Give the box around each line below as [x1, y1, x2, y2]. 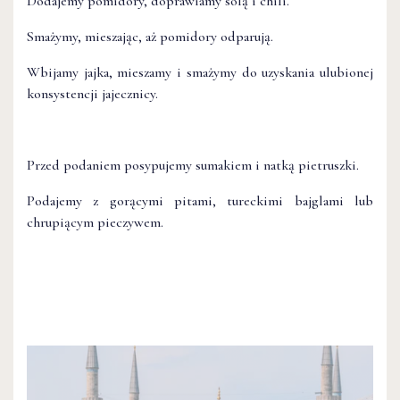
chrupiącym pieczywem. [27, 213, 163, 232]
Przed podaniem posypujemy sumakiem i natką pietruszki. [27, 156, 359, 175]
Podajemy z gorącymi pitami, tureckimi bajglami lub [27, 192, 373, 211]
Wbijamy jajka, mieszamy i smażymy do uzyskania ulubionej [27, 63, 373, 82]
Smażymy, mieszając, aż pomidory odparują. [27, 28, 273, 46]
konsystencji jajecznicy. [27, 85, 158, 104]
